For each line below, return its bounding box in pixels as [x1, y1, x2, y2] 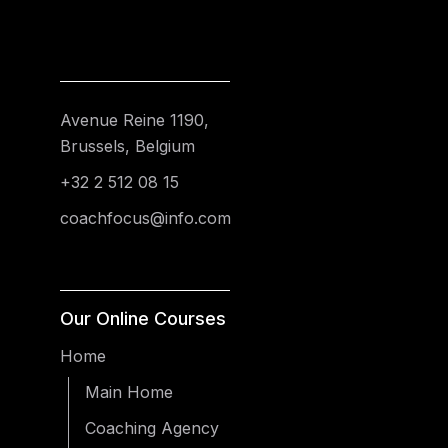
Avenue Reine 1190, [60, 110, 209, 131]
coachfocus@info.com [60, 208, 231, 229]
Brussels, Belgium [60, 136, 195, 157]
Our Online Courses [60, 308, 226, 330]
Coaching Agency [85, 418, 219, 439]
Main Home [85, 382, 173, 403]
